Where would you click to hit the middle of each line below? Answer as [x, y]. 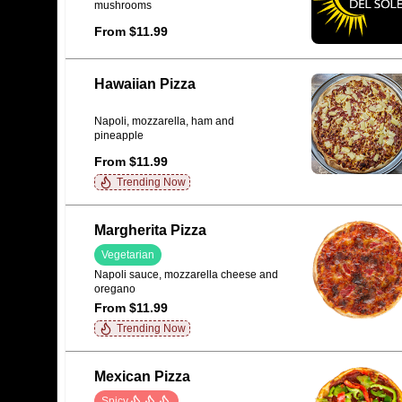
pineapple [119, 136]
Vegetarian [128, 254]
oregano [115, 289]
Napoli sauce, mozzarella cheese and [186, 275]
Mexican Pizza [142, 376]
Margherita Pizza [150, 230]
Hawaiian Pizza [145, 84]
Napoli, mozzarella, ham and [164, 122]
